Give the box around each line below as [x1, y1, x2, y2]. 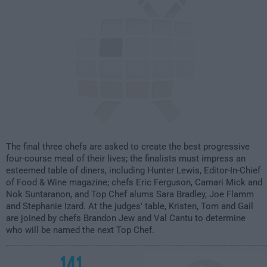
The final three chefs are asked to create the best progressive [6, 141, 250, 152]
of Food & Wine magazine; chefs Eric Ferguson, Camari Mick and [6, 177, 262, 188]
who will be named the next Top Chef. [6, 225, 154, 235]
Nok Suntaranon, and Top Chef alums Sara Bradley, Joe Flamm [6, 189, 254, 200]
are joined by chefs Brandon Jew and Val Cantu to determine [6, 213, 246, 223]
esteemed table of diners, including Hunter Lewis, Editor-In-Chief [6, 165, 260, 176]
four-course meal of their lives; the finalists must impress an [6, 153, 246, 164]
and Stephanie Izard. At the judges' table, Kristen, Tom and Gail [6, 201, 253, 212]
